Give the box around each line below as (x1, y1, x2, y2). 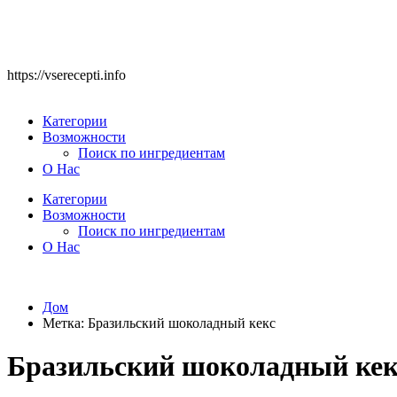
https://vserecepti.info (7, 67, 126, 82)
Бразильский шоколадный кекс (88, 315, 276, 331)
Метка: (43, 315, 88, 331)
